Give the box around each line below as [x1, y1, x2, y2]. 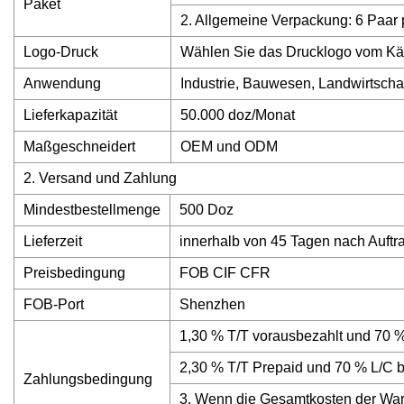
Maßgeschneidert [23, 139, 135, 155]
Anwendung [23, 76, 101, 92]
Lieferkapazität [23, 107, 117, 124]
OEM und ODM [180, 139, 278, 155]
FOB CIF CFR [179, 265, 271, 281]
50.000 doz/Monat [180, 107, 295, 124]
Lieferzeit [23, 234, 82, 250]
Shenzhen [179, 297, 245, 313]
